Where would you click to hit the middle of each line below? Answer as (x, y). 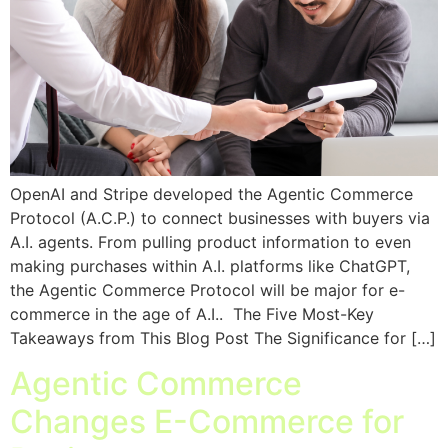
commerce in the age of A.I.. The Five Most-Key (192, 314)
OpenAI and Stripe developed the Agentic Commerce (211, 194)
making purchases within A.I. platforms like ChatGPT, (210, 266)
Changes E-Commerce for (207, 421)
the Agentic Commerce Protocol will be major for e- (207, 290)
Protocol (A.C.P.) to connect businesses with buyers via (220, 218)
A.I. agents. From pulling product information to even (210, 242)
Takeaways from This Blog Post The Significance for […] (223, 338)
